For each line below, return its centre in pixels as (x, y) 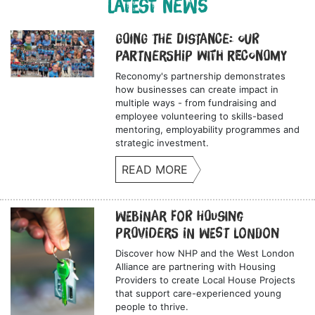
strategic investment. (162, 143)
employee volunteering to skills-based (200, 116)
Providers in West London (198, 233)
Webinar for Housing (180, 216)
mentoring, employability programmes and (208, 130)
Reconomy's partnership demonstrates (201, 76)
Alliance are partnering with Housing (196, 267)
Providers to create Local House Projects (206, 280)
